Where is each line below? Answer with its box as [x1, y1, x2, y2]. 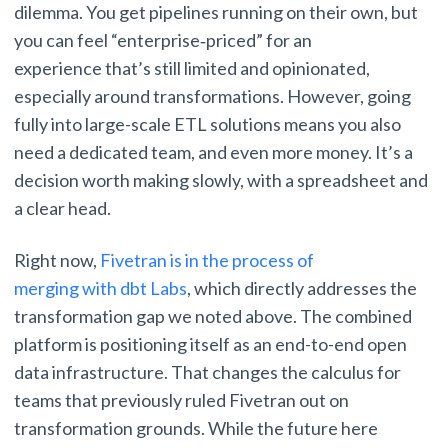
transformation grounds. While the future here [14, 417, 378, 440]
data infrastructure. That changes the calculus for [14, 361, 401, 384]
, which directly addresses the [187, 277, 417, 300]
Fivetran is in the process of [100, 249, 314, 272]
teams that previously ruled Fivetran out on [14, 389, 349, 412]
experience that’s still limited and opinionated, [14, 57, 370, 80]
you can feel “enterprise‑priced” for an [14, 29, 312, 52]
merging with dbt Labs [14, 277, 187, 300]
